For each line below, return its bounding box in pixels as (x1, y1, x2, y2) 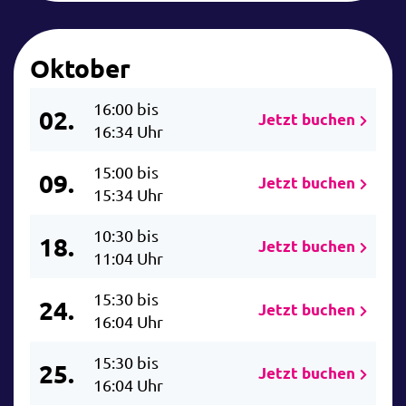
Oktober (30, 52, 130, 84)
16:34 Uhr (93, 121, 163, 141)
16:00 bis (93, 99, 159, 119)
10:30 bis (93, 226, 159, 246)
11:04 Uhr (93, 248, 163, 268)
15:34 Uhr (93, 185, 163, 205)
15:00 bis (93, 162, 159, 182)
